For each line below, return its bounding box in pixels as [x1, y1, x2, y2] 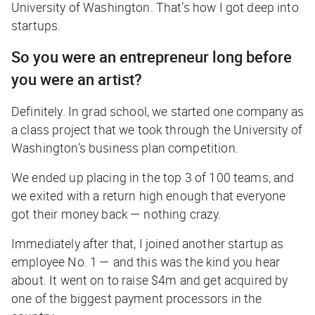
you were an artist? [11, 68, 142, 89]
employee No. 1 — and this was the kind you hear [11, 252, 281, 270]
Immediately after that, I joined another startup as [11, 234, 284, 252]
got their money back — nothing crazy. [11, 205, 221, 222]
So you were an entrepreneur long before [11, 46, 292, 67]
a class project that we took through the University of [11, 120, 303, 138]
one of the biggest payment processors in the [11, 289, 262, 307]
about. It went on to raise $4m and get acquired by [11, 271, 288, 288]
